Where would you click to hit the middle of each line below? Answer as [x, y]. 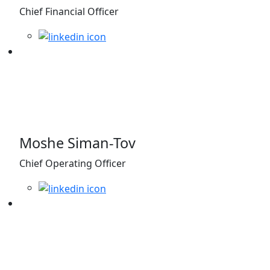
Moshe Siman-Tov [77, 143]
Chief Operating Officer [73, 164]
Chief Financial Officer [69, 12]
